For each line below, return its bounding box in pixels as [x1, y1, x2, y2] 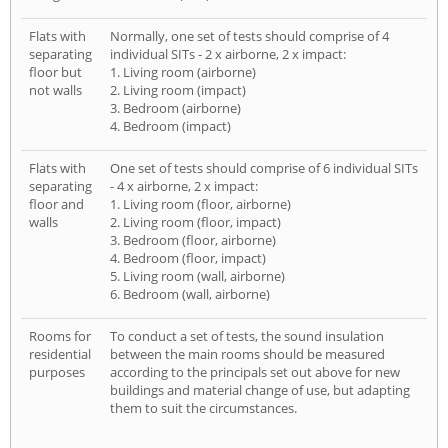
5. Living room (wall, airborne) [110, 267, 285, 286]
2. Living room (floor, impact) [110, 213, 281, 232]
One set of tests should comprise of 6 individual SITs [110, 159, 418, 178]
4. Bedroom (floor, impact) [110, 249, 266, 268]
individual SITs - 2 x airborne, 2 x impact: [110, 45, 346, 64]
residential [29, 345, 91, 364]
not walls [29, 81, 82, 100]
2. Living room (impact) [110, 81, 246, 100]
